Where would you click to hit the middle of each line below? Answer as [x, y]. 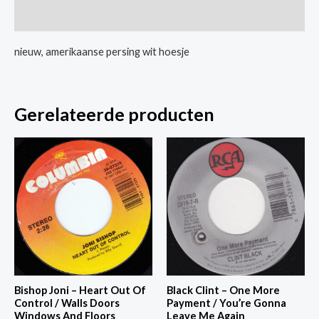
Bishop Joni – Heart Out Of [80, 291]
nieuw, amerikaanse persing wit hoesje [102, 51]
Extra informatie [55, 16]
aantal [28, 28]
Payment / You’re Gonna [226, 303]
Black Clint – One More [223, 291]
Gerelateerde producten [114, 114]
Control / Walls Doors [67, 303]
